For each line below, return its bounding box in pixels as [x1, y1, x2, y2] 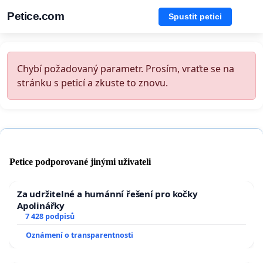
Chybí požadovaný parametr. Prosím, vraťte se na [17, 62, 234, 75]
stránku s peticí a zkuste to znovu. [17, 76, 168, 89]
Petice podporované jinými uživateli [9, 157, 151, 167]
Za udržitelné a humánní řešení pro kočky [17, 188, 198, 200]
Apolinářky [17, 200, 65, 212]
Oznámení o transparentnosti [26, 230, 133, 241]
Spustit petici [168, 11, 222, 21]
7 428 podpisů [25, 211, 75, 222]
